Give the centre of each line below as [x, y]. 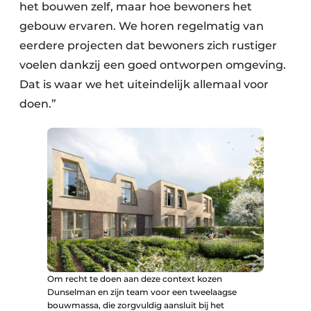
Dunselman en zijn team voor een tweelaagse [142, 292]
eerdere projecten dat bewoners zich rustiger [148, 45]
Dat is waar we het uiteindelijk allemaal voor [144, 84]
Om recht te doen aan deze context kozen [135, 278]
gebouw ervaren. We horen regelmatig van [142, 26]
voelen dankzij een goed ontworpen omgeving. [153, 65]
